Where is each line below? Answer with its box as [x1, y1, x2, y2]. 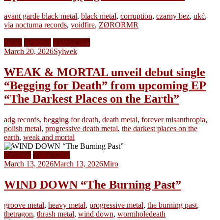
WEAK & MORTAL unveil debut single [4, 65, 205, 79]
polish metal [4, 124, 41, 133]
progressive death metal [45, 124, 118, 133]
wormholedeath [117, 210, 165, 219]
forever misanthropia [141, 115, 205, 124]
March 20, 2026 [4, 47, 54, 55]
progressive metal [89, 201, 143, 210]
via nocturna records [4, 20, 67, 29]
